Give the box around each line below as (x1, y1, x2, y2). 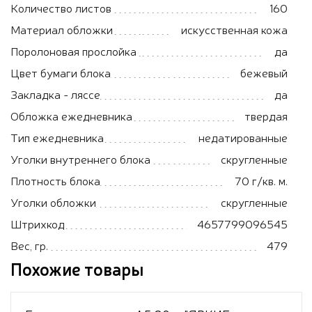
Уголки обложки (10, 194, 96, 210)
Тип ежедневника (10, 129, 104, 145)
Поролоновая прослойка (10, 42, 136, 58)
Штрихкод (10, 215, 65, 231)
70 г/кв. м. (235, 172, 288, 188)
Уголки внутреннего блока (10, 150, 150, 166)
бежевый (240, 64, 288, 80)
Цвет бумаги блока (10, 64, 111, 80)
